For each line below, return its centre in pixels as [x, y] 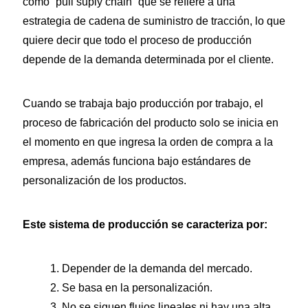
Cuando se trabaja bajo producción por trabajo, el [143, 103]
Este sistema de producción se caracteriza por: [145, 224]
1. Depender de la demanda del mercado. [151, 268]
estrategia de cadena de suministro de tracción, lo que [154, 21]
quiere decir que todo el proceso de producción [137, 40]
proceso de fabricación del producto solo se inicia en [150, 122]
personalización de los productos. [104, 180]
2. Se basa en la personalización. [131, 287]
